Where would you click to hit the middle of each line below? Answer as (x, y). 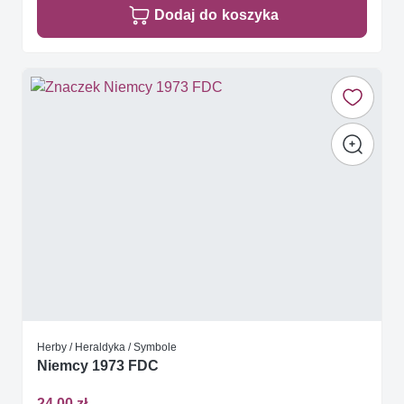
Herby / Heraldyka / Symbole (107, 347)
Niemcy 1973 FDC (98, 366)
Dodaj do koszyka (216, 15)
